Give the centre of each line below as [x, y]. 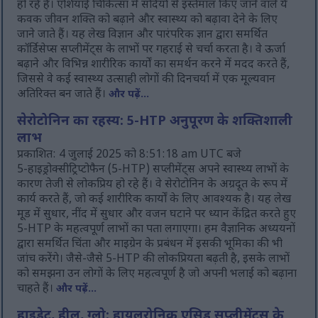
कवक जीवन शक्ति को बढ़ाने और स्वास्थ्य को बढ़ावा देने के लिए [148, 21]
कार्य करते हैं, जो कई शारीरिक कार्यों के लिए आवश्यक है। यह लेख [154, 200]
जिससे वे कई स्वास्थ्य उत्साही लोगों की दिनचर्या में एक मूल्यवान [147, 80]
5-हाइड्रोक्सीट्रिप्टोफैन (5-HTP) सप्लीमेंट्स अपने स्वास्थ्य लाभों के [153, 170]
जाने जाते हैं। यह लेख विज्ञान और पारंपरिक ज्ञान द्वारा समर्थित [143, 35]
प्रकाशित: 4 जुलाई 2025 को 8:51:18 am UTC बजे [130, 155]
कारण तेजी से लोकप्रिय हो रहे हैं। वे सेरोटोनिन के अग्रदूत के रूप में [153, 185]
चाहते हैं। [37, 290]
